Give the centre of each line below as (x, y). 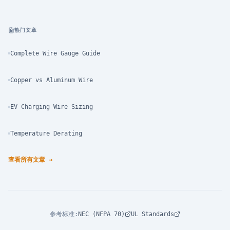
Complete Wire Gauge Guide (55, 53)
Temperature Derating (46, 133)
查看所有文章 (27, 160)
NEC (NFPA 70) (101, 214)
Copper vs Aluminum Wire (52, 80)
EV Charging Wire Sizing (52, 107)
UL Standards (152, 214)
